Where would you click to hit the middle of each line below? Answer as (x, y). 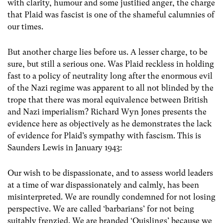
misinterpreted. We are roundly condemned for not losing (111, 197)
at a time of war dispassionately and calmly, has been (103, 185)
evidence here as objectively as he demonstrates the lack (110, 123)
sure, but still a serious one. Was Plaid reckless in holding (111, 64)
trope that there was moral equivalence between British (108, 100)
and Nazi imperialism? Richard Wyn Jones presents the (107, 111)
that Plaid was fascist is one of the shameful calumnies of (111, 14)
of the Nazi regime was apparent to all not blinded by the (111, 88)
